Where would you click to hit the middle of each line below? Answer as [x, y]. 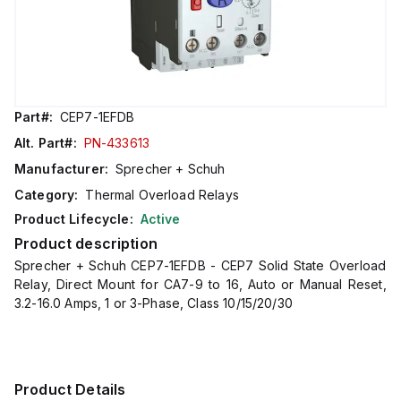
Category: [47, 195]
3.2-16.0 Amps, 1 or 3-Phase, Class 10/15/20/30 [154, 303]
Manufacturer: [61, 169]
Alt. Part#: [46, 143]
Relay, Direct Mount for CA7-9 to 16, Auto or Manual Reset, [200, 284]
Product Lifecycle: [74, 219]
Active [160, 219]
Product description [86, 243]
